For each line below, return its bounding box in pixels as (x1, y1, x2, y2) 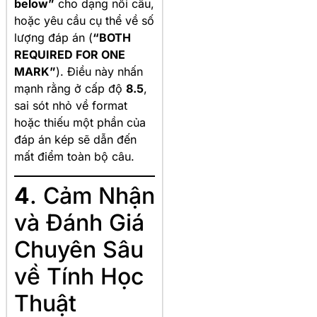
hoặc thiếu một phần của (14, 115, 146, 130)
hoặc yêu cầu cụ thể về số (14, 13, 154, 28)
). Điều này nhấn (56, 64, 143, 79)
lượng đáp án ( (14, 30, 93, 45)
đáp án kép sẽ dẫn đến (14, 132, 137, 147)
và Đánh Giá (14, 208, 144, 236)
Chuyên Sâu (14, 235, 144, 263)
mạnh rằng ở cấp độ (14, 81, 126, 96)
